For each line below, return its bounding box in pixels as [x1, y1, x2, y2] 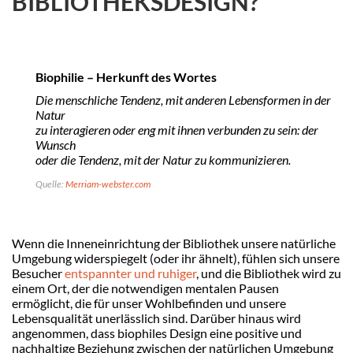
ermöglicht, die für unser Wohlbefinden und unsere [12, 295, 286, 311]
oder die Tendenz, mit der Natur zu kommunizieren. [35, 152, 291, 168]
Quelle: [35, 178, 64, 191]
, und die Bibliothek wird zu [196, 266, 341, 281]
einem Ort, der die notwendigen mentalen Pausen [12, 281, 279, 296]
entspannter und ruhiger [65, 266, 196, 281]
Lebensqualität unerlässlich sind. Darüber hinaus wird [12, 310, 301, 326]
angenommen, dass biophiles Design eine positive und [12, 325, 302, 341]
